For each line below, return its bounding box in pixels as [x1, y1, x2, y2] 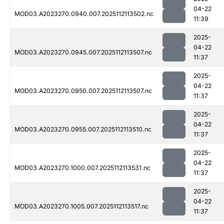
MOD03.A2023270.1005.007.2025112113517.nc [14, 202, 148, 210]
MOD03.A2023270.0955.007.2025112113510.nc [14, 125, 151, 133]
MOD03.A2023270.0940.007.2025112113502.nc [14, 10, 153, 18]
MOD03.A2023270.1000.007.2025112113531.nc [14, 164, 150, 172]
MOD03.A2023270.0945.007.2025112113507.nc [14, 48, 152, 56]
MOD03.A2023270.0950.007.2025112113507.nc [14, 87, 152, 95]
